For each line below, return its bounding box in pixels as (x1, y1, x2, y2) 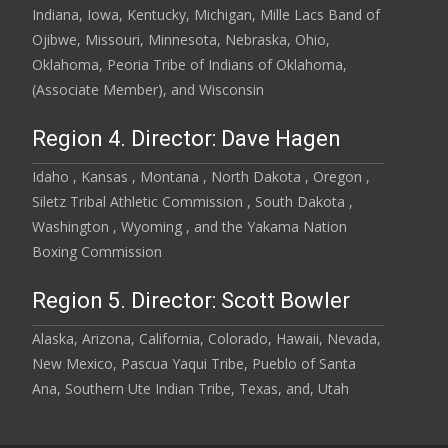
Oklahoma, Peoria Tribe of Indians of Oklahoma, (32, 55, 347, 75)
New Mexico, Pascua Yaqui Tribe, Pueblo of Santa (32, 354, 356, 374)
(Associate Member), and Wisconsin (32, 80, 264, 100)
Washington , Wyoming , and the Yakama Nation (32, 217, 347, 237)
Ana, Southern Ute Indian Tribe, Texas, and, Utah (32, 379, 349, 399)
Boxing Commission (32, 242, 162, 262)
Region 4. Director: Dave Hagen (32, 126, 341, 152)
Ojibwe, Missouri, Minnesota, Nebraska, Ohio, (32, 30, 330, 50)
